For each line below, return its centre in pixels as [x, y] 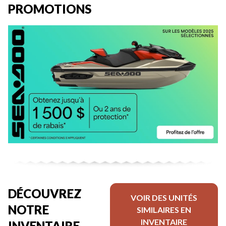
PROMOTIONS [50, 9]
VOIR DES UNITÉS [164, 197]
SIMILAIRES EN [164, 209]
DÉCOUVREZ [45, 193]
